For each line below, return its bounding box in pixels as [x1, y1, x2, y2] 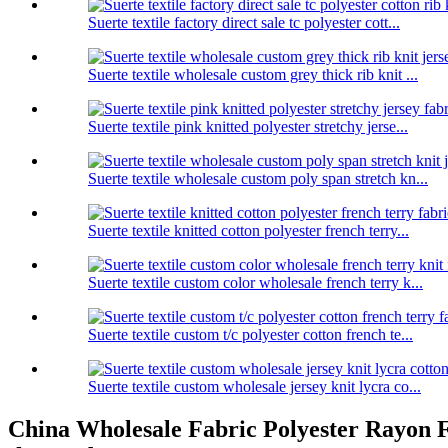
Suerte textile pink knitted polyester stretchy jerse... [88, 118, 408, 136]
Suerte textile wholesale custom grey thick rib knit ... [88, 66, 418, 84]
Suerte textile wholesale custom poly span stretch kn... [88, 170, 428, 188]
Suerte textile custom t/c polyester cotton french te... [88, 326, 413, 344]
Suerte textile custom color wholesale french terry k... [88, 274, 423, 292]
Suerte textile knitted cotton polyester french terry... [88, 222, 409, 240]
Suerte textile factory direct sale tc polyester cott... [88, 14, 400, 32]
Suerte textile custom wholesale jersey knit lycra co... [88, 378, 421, 396]
